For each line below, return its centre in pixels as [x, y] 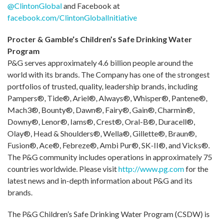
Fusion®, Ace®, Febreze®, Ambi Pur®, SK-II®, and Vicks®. [109, 145]
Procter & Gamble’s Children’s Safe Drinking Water [100, 39]
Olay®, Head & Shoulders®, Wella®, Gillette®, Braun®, [102, 133]
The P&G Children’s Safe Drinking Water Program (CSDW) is [109, 214]
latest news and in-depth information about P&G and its [100, 180]
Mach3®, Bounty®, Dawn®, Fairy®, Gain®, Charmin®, [101, 110]
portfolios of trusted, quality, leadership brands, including [103, 86]
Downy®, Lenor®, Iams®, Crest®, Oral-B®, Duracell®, [101, 121]
